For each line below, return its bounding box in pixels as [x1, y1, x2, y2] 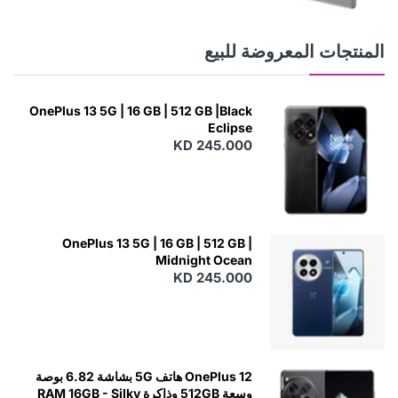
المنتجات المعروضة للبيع [204, 41, 385, 63]
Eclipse [207, 120, 252, 136]
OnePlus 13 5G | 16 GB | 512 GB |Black [28, 103, 252, 119]
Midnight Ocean [155, 252, 252, 268]
